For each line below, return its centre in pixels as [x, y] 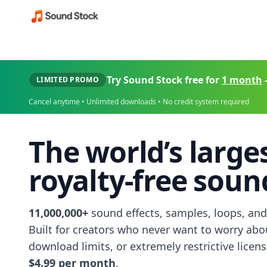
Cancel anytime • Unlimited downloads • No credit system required [139, 102]
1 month [242, 80]
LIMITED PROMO [68, 80]
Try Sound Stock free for [164, 80]
